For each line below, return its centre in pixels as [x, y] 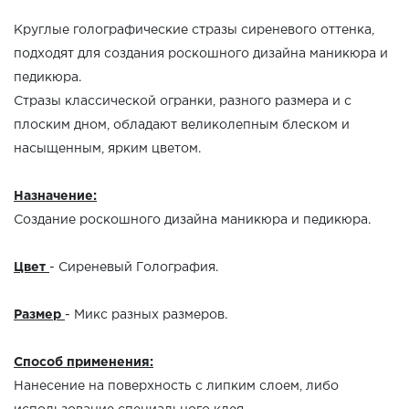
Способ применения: [84, 362]
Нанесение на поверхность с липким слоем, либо [176, 386]
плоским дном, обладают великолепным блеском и [182, 125]
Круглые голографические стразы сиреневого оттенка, [194, 30]
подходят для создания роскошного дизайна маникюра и [201, 54]
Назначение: [55, 196]
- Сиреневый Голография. [134, 267]
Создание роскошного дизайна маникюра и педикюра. [192, 220]
